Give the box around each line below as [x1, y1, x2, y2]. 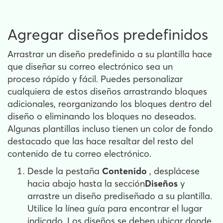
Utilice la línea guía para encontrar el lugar [27, 203, 202, 215]
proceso [7, 73, 43, 85]
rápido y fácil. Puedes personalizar [43, 73, 183, 85]
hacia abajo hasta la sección [27, 178, 145, 190]
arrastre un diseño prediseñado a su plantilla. [27, 190, 212, 202]
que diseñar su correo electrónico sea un [7, 61, 173, 73]
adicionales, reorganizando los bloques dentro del [7, 98, 212, 110]
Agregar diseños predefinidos [7, 25, 208, 44]
